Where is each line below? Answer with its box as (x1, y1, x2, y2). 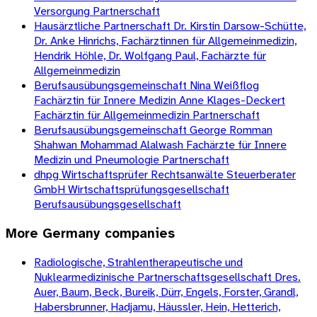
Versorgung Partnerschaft (34, 3, 160, 18)
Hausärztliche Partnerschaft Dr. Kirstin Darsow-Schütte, (34, 18, 306, 33)
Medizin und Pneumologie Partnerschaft (34, 151, 229, 167)
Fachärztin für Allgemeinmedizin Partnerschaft (34, 107, 260, 122)
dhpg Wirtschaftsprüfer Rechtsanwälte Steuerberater (34, 166, 296, 182)
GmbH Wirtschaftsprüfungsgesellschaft (34, 181, 229, 197)
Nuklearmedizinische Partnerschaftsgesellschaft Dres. (34, 270, 301, 285)
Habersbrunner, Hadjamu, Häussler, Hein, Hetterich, (34, 299, 280, 315)
